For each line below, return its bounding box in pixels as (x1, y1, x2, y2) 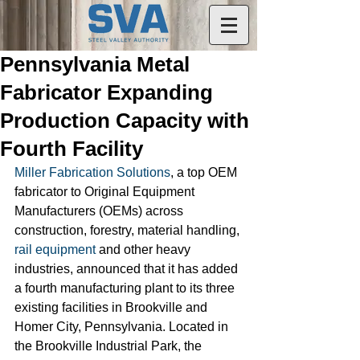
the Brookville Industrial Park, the (14, 339, 205, 353)
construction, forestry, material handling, (14, 223, 243, 237)
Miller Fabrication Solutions (14, 166, 170, 179)
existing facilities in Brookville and (14, 301, 211, 314)
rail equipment (14, 243, 96, 256)
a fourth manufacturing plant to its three (14, 281, 238, 295)
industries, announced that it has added (14, 262, 241, 276)
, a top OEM (170, 166, 240, 179)
